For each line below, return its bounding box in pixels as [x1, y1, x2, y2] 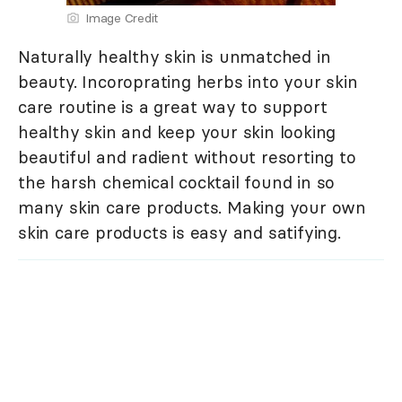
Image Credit [85, 10, 158, 27]
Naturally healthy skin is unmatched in [18, 46, 331, 68]
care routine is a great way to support [18, 96, 328, 118]
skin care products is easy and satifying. [18, 222, 341, 244]
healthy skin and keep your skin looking [18, 121, 336, 144]
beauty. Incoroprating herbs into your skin [18, 71, 358, 93]
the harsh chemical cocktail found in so [18, 171, 336, 194]
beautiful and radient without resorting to [18, 146, 356, 169]
